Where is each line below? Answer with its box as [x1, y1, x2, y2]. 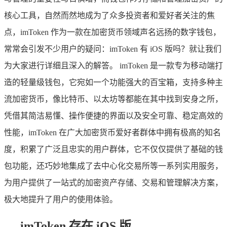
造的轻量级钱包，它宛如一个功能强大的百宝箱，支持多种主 [4, 78, 223, 87]
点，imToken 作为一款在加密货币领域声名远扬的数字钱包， [4, 27, 221, 36]
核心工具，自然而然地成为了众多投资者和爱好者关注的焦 [4, 11, 215, 20]
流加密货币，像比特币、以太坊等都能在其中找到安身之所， [4, 94, 223, 103]
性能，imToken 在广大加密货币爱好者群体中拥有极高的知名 [4, 128, 221, 137]
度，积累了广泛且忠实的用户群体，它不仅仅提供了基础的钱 [4, 144, 223, 154]
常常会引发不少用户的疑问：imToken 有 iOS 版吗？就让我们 [4, 44, 221, 53]
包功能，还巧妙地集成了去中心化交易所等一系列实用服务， [4, 161, 223, 170]
